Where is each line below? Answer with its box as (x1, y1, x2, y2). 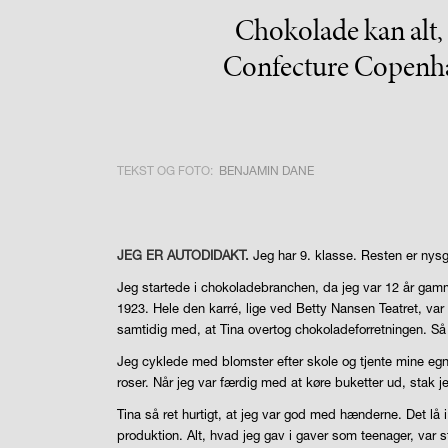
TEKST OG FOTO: (117, 162, 214, 178)
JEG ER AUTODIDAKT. (117, 246, 250, 263)
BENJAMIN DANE (219, 162, 315, 178)
